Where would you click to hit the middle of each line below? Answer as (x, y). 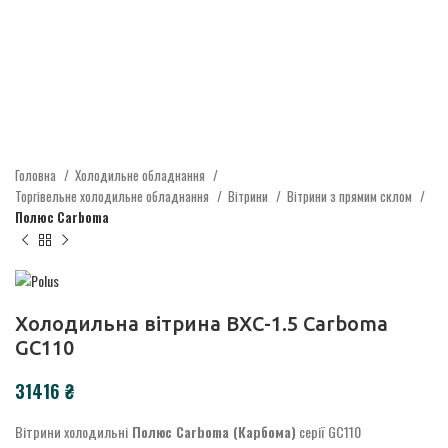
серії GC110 (328, 432)
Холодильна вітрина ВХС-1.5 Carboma (201, 324)
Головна (37, 174)
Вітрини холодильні (71, 432)
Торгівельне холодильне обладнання (113, 195)
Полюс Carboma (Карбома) (212, 432)
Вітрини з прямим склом (351, 195)
